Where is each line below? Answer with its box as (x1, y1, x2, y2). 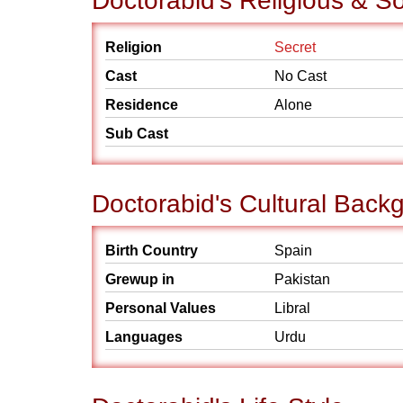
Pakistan (274, 272, 330, 287)
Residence (105, 97, 178, 112)
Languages (105, 329, 183, 345)
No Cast (274, 68, 327, 84)
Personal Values (105, 300, 216, 316)
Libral (274, 300, 310, 316)
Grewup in (105, 272, 175, 287)
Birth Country (105, 243, 198, 258)
